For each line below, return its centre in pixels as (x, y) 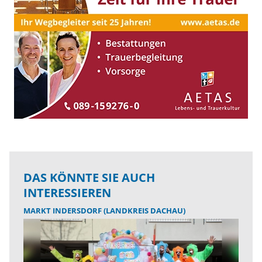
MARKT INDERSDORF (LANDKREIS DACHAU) (104, 211)
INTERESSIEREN (67, 193)
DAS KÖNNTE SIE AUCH (89, 178)
